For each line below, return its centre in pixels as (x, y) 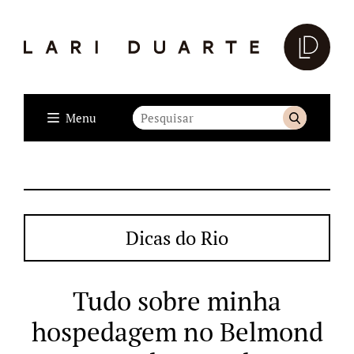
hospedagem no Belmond (177, 331)
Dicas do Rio (177, 237)
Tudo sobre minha (177, 300)
